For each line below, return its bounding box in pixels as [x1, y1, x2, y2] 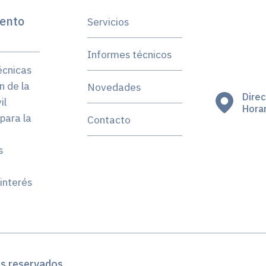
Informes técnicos [87, 47, 172, 61]
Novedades [87, 80, 141, 94]
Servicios [87, 15, 129, 28]
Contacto [87, 113, 131, 126]
